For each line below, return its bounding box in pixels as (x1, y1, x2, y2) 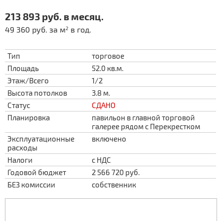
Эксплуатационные (7, 134, 74, 143)
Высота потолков (7, 88, 67, 97)
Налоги (7, 155, 33, 164)
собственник (92, 180, 136, 189)
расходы (7, 143, 37, 152)
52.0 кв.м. (92, 64, 123, 73)
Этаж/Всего (7, 76, 49, 85)
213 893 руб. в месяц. (5, 10, 104, 22)
